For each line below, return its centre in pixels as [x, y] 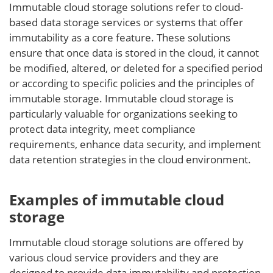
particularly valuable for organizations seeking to [123, 114]
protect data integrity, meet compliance [102, 129]
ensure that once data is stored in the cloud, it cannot [134, 53]
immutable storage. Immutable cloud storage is [121, 98]
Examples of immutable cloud [117, 200]
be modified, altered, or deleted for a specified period [136, 68]
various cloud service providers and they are [114, 257]
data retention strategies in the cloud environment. [130, 159]
